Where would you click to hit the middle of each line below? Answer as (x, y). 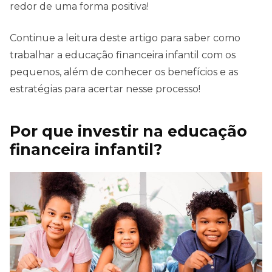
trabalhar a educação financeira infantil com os (123, 55)
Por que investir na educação (128, 131)
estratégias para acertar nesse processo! (105, 89)
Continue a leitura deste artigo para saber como (125, 38)
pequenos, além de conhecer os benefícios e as (124, 72)
